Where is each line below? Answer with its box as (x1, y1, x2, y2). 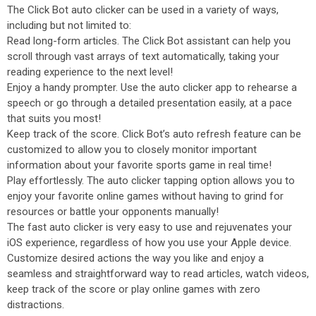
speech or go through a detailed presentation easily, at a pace (7, 97, 292, 109)
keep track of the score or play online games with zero (7, 283, 260, 296)
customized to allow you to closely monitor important (7, 143, 257, 156)
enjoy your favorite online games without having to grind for (7, 190, 284, 202)
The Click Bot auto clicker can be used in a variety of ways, (7, 4, 279, 16)
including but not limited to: (7, 19, 131, 32)
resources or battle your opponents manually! (7, 205, 219, 218)
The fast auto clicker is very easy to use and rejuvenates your (7, 221, 292, 233)
